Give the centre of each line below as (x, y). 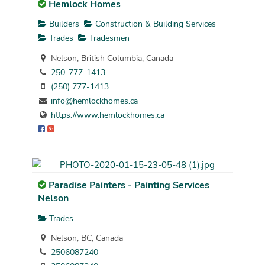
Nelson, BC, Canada (85, 238)
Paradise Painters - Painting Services (129, 185)
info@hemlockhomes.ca (94, 101)
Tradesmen (108, 38)
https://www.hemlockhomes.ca (107, 115)
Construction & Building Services (154, 24)
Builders (63, 24)
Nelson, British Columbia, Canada (111, 59)
